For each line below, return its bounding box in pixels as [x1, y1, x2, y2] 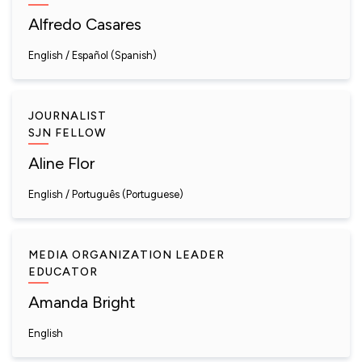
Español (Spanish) [72, 49, 157, 61]
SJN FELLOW [28, 126, 107, 140]
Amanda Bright [28, 293, 135, 312]
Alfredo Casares [28, 15, 141, 34]
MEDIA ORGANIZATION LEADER [28, 248, 225, 262]
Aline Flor [28, 154, 95, 173]
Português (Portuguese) [72, 188, 183, 200]
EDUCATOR [28, 265, 98, 279]
